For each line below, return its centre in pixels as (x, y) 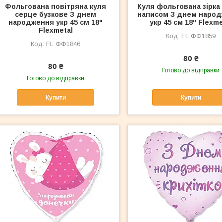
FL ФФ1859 (199, 36)
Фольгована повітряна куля (56, 7)
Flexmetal (55, 30)
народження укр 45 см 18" (56, 23)
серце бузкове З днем (56, 15)
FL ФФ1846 (63, 44)
